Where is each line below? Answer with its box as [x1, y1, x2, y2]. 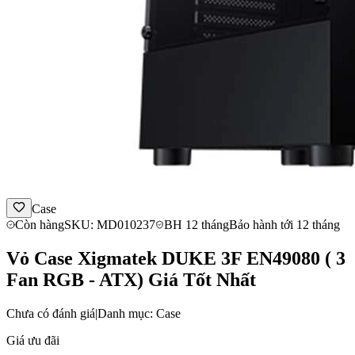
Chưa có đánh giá [6, 306, 95, 320]
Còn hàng [15, 217, 64, 231]
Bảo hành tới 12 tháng [229, 217, 340, 231]
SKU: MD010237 [64, 217, 155, 231]
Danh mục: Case [97, 306, 181, 320]
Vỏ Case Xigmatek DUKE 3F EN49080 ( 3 [6, 247, 345, 269]
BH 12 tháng [164, 217, 229, 231]
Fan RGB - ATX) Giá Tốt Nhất [6, 269, 256, 290]
